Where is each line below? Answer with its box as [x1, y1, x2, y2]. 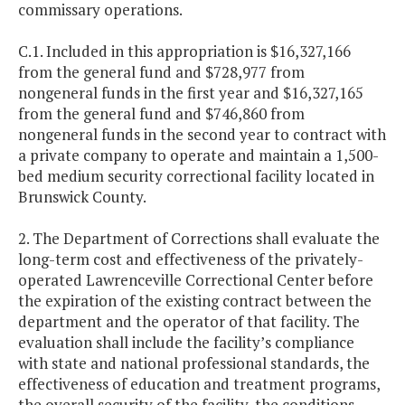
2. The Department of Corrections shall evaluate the [18, 228, 380, 250]
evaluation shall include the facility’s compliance [18, 332, 354, 353]
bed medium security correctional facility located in [18, 165, 374, 187]
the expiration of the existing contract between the [18, 290, 372, 312]
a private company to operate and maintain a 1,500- [18, 145, 379, 166]
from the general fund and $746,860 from [18, 103, 305, 125]
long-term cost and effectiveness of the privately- [18, 249, 363, 270]
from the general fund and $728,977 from [18, 61, 305, 83]
